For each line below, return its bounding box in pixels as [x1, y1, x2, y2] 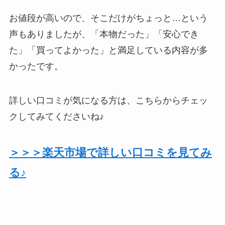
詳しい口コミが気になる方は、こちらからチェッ [9, 95, 208, 106]
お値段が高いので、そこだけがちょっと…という [9, 13, 208, 24]
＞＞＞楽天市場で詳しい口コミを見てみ [9, 146, 212, 159]
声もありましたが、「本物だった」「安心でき [9, 29, 199, 40]
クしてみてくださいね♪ [9, 111, 104, 122]
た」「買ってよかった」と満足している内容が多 [9, 45, 208, 56]
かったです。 [9, 61, 63, 72]
